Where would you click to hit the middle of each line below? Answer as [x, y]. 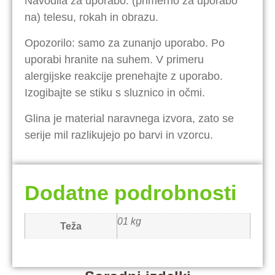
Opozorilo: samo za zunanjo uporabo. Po [125, 43]
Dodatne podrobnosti [130, 192]
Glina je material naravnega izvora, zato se [129, 118]
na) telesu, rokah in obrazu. [91, 17]
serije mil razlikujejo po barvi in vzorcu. [119, 135]
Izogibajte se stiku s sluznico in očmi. [115, 92]
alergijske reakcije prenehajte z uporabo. [124, 76]
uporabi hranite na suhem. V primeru [114, 59]
